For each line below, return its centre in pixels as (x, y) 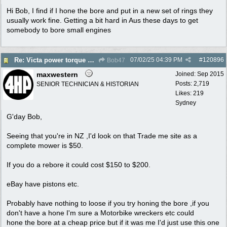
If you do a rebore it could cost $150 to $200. (79, 164)
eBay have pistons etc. (43, 184)
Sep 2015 (211, 74)
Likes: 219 (190, 93)
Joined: (186, 74)
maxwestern (57, 74)
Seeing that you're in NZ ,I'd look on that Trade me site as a (102, 136)
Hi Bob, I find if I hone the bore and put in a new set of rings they (110, 10)
